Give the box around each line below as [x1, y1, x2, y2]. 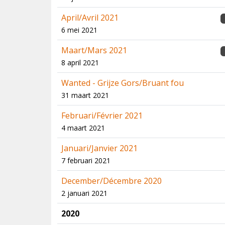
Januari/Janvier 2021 [61, 143, 138, 154]
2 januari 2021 [61, 188, 107, 198]
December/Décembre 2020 [61, 175, 162, 186]
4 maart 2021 [61, 123, 105, 133]
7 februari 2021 [61, 156, 110, 165]
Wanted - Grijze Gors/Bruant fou [61, 77, 184, 88]
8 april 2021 [61, 58, 99, 67]
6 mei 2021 [61, 25, 97, 35]
